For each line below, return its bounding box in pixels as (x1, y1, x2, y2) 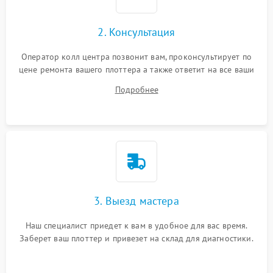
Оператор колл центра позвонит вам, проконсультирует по (21, 51, 252, 62)
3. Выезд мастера (94, 194, 179, 208)
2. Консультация (97, 25, 175, 39)
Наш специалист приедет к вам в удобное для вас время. (25, 220, 248, 231)
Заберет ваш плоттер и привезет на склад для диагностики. (19, 233, 253, 244)
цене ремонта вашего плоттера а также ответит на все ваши (18, 64, 255, 75)
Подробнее (115, 84, 158, 95)
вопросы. (119, 77, 154, 88)
